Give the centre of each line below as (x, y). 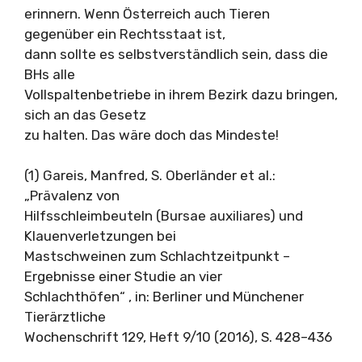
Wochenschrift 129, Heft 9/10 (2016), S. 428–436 (178, 337)
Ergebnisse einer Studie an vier (123, 276)
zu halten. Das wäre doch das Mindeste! (152, 135)
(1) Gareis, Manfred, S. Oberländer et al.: (150, 175)
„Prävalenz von (72, 196)
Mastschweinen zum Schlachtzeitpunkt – (157, 256)
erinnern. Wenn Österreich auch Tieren (147, 13)
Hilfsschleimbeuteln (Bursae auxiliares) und (164, 216)
